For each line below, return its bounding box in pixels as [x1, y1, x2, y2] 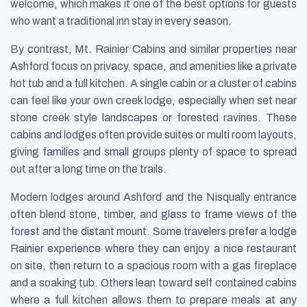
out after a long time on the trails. [10, 163, 167, 175]
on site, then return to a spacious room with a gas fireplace [10, 260, 297, 272]
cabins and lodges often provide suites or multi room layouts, [10, 129, 297, 141]
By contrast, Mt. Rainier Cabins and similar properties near [10, 43, 297, 56]
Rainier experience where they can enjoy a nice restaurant [10, 243, 297, 255]
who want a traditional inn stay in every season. [10, 15, 232, 27]
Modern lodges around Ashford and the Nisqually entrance [10, 191, 297, 204]
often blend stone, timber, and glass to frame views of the [10, 208, 297, 221]
